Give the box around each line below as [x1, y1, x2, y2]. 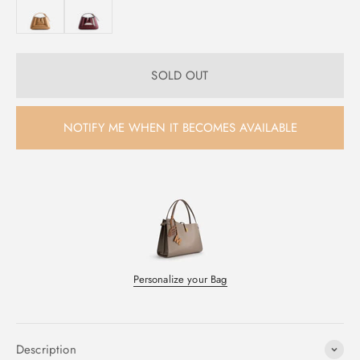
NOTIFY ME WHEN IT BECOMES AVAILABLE [63, 119, 297, 137]
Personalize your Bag [133, 272, 227, 287]
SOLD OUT [151, 67, 209, 84]
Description [16, 341, 76, 358]
